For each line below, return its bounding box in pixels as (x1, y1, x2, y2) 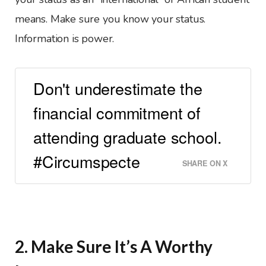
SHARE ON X (182, 157, 227, 169)
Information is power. (15, 31, 115, 46)
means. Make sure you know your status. (15, 12, 206, 27)
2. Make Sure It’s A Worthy (15, 236, 213, 257)
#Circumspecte (33, 149, 140, 173)
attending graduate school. (33, 125, 222, 148)
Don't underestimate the (33, 76, 202, 100)
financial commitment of (33, 100, 201, 124)
